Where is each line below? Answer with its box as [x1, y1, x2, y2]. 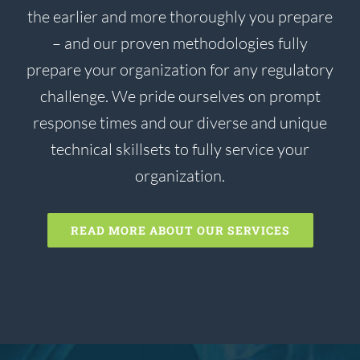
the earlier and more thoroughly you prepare [27, 6, 333, 27]
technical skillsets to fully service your [51, 138, 309, 159]
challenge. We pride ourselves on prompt [39, 85, 321, 106]
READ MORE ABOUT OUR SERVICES [70, 222, 290, 238]
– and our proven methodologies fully [52, 32, 308, 53]
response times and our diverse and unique [33, 112, 327, 133]
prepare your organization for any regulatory [27, 59, 333, 80]
